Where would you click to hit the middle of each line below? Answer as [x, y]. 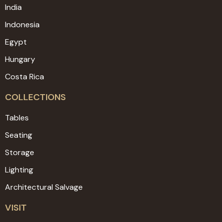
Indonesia [22, 25]
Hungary [20, 59]
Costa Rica [25, 77]
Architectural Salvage [44, 187]
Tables [17, 118]
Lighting [19, 170]
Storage [20, 153]
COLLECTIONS [35, 97]
